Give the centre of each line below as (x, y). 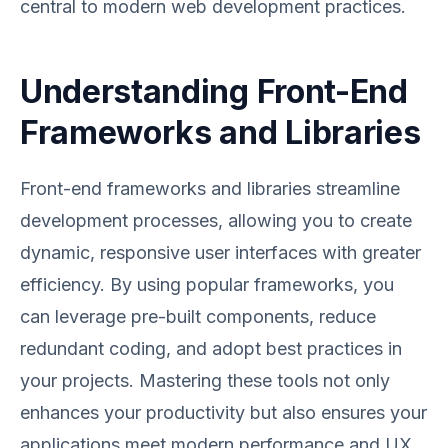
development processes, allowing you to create (216, 220)
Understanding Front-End (214, 91)
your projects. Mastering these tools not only (205, 380)
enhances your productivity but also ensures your (223, 412)
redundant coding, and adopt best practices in (211, 348)
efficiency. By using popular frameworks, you (207, 284)
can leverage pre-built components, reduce (198, 316)
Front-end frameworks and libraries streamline (210, 188)
